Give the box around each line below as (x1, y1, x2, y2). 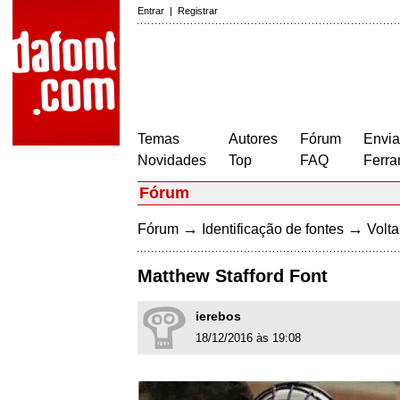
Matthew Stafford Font (137, 266, 328, 287)
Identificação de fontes (202, 221, 344, 237)
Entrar (137, 5, 164, 16)
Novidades (137, 153, 206, 168)
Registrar (178, 5, 218, 16)
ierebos (196, 309, 241, 324)
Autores (229, 131, 278, 146)
